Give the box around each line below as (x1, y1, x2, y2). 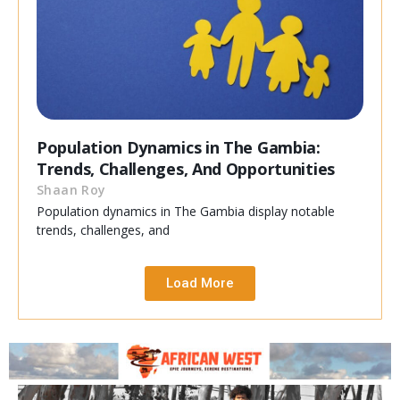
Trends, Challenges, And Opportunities (37, 158, 335, 180)
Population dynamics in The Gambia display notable (37, 203, 335, 221)
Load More (166, 275, 234, 292)
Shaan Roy (37, 181, 106, 199)
